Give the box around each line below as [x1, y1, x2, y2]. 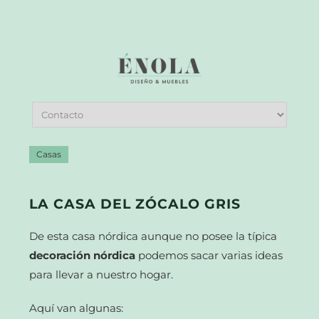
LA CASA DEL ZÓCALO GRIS [29, 195, 241, 212]
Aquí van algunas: [29, 300, 124, 315]
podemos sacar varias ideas [135, 248, 283, 262]
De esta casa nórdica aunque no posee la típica [29, 229, 278, 243]
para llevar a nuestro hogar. [29, 267, 174, 281]
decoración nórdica [29, 248, 136, 262]
